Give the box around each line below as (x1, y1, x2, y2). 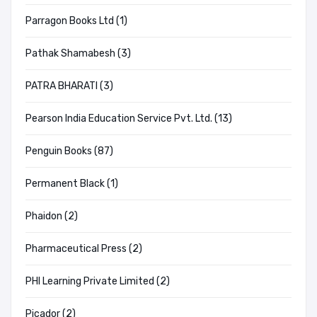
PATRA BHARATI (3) (25, 80, 113, 93)
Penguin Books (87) (25, 145, 113, 158)
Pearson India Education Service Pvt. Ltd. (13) (25, 113, 232, 125)
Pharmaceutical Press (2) (25, 243, 142, 255)
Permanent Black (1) (25, 178, 118, 190)
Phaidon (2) (25, 210, 78, 223)
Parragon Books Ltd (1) (25, 15, 127, 28)
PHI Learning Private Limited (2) (25, 275, 170, 288)
